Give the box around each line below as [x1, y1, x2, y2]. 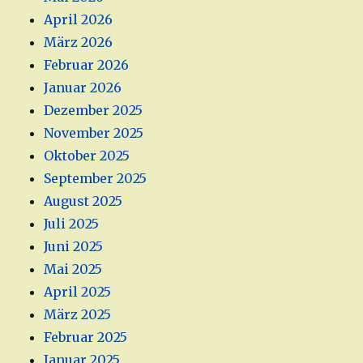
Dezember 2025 [44, 102, 143, 119]
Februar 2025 [44, 329, 128, 346]
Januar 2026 [44, 79, 122, 96]
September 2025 [44, 170, 147, 187]
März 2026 [44, 34, 113, 51]
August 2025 [44, 193, 123, 210]
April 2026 [44, 11, 113, 28]
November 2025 [44, 125, 144, 142]
